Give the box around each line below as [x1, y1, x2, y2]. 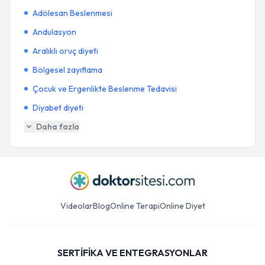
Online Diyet [159, 201, 205, 211]
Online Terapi [109, 201, 160, 211]
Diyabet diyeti [33, 102, 83, 113]
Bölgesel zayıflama [33, 64, 102, 75]
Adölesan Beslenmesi [33, 8, 112, 18]
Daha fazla [36, 121, 79, 132]
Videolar [60, 201, 93, 211]
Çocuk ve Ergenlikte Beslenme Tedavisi [33, 83, 177, 94]
